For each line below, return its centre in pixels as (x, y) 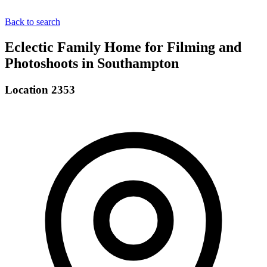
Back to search (32, 22)
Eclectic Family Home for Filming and (123, 47)
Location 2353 (40, 89)
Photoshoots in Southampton (92, 63)
